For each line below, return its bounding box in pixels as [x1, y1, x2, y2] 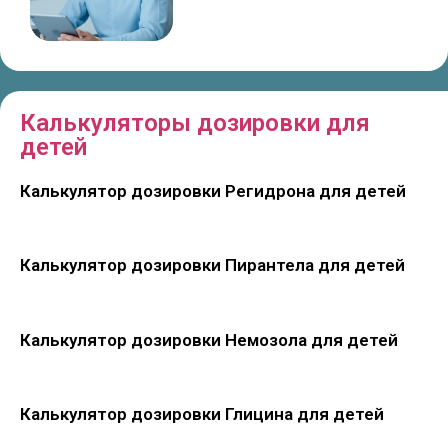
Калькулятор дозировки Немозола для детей [20, 329, 398, 350]
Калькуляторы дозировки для [20, 108, 370, 137]
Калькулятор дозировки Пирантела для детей [20, 255, 405, 276]
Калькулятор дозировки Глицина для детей [20, 404, 384, 425]
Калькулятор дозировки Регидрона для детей [20, 180, 406, 201]
